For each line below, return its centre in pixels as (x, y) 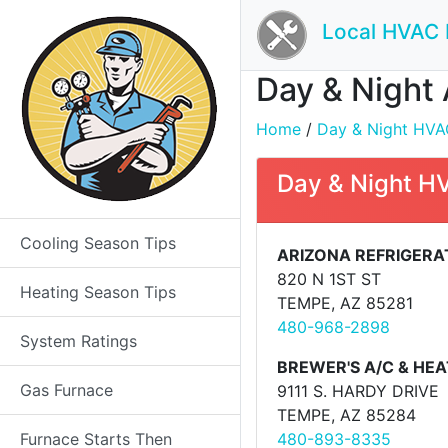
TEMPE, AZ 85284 (346, 415)
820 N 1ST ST (329, 279)
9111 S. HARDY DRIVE (358, 391)
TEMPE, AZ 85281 (345, 303)
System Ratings (78, 341)
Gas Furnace (66, 390)
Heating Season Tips (98, 292)
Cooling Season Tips (98, 243)
